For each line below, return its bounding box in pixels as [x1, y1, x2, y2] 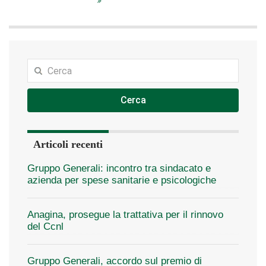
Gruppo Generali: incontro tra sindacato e [27, 163, 211, 174]
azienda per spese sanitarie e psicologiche [27, 175, 216, 186]
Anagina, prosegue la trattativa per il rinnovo [27, 209, 223, 220]
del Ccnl [27, 221, 64, 232]
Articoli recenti [33, 138, 103, 150]
